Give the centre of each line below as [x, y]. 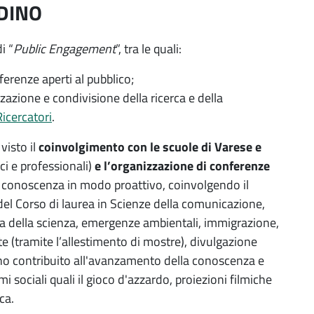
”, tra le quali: [149, 48]
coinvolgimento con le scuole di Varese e [150, 146]
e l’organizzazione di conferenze [182, 165]
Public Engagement [64, 48]
